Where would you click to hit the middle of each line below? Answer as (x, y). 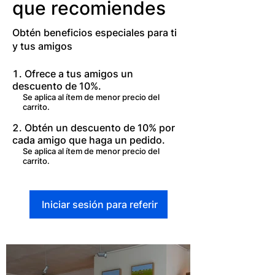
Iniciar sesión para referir (99, 205)
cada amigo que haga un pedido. (89, 140)
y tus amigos (42, 46)
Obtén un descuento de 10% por (100, 128)
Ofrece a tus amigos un (79, 74)
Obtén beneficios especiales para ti (95, 33)
